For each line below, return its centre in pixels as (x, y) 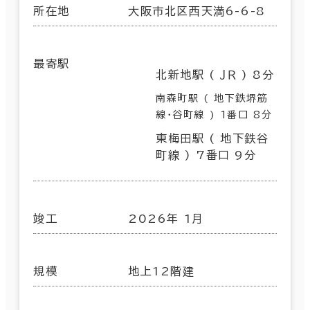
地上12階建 (162, 271)
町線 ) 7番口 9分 (206, 155)
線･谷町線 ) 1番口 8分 (214, 115)
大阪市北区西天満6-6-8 (197, 11)
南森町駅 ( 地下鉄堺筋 (212, 98)
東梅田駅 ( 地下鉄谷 (212, 138)
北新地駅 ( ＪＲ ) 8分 (215, 74)
